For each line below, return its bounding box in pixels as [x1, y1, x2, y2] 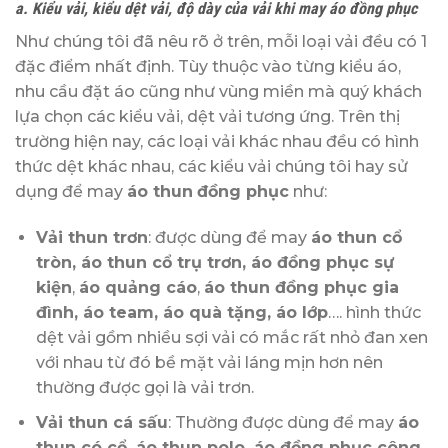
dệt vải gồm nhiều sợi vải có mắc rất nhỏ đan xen [35, 328, 428, 348]
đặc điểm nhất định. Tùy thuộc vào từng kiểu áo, [15, 57, 401, 77]
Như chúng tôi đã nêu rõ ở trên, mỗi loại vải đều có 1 [15, 32, 427, 52]
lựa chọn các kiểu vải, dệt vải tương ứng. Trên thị [15, 107, 400, 127]
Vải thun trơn [35, 228, 148, 248]
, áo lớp [266, 303, 328, 323]
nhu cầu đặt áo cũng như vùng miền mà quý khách [15, 82, 422, 102]
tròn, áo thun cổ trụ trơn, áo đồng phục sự [35, 253, 394, 273]
